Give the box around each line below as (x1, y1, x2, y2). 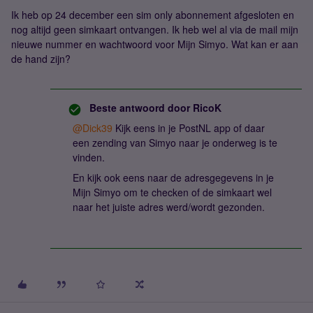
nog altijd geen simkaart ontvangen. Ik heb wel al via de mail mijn (11, 22, 298, 36)
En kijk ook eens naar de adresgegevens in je (73, 170, 274, 184)
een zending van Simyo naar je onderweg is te (73, 136, 277, 150)
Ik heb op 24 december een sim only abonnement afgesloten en (11, 8, 294, 22)
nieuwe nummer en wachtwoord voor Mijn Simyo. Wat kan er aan (11, 37, 298, 51)
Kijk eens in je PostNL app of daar (112, 121, 265, 135)
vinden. (73, 150, 105, 164)
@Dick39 (73, 121, 112, 135)
